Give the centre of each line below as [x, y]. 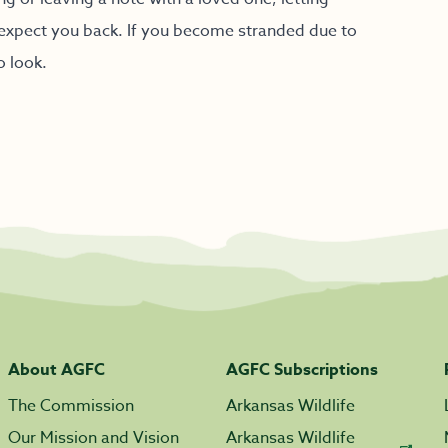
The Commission [71, 406]
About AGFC [56, 370]
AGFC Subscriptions [302, 370]
